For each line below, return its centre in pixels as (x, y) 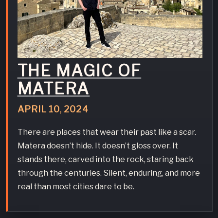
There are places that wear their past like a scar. (107, 132)
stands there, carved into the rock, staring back (105, 159)
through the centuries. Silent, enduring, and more (109, 173)
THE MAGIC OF (79, 70)
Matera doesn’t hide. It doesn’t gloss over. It (98, 146)
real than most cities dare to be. (76, 187)
